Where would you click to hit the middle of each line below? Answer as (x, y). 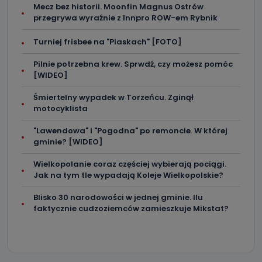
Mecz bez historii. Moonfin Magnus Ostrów (118, 7)
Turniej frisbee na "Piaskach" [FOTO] (108, 42)
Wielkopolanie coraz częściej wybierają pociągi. (130, 164)
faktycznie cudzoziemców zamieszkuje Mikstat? (131, 208)
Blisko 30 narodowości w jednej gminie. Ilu (118, 197)
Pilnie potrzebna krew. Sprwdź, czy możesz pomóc (133, 64)
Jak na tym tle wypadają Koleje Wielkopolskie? (128, 175)
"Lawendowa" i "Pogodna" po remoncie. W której (130, 131)
